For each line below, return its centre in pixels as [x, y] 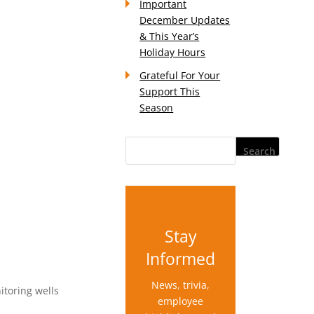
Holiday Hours [173, 52]
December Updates [185, 20]
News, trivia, [181, 285]
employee [181, 301]
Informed [181, 259]
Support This [170, 91]
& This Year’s [170, 36]
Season [157, 108]
